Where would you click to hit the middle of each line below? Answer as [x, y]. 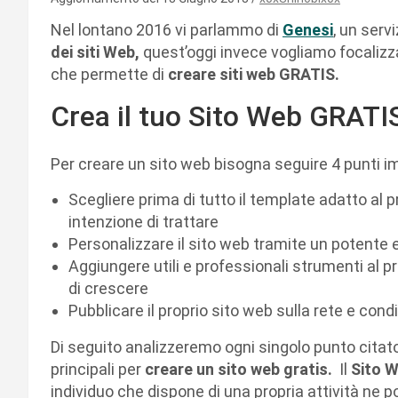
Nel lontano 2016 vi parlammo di [167, 29]
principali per [98, 369]
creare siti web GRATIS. [254, 74]
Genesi [308, 29]
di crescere [108, 288]
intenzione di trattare [143, 221]
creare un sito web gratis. [242, 369]
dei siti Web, [95, 52]
